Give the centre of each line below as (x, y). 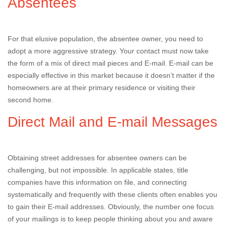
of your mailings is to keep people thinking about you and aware (110, 219)
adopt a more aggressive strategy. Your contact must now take (108, 51)
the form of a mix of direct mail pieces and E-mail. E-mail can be (110, 63)
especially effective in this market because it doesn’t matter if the (111, 75)
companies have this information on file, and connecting (97, 182)
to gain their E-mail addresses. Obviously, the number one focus (111, 207)
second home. (31, 100)
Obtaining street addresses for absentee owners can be (97, 158)
